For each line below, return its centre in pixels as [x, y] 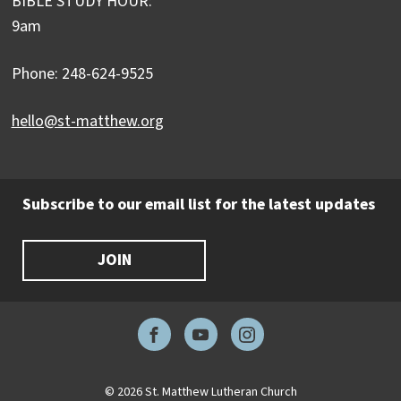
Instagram [281, 346]
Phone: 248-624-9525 [82, 74]
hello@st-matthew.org [87, 122]
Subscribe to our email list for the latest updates [199, 205]
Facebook [185, 346]
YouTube [228, 346]
